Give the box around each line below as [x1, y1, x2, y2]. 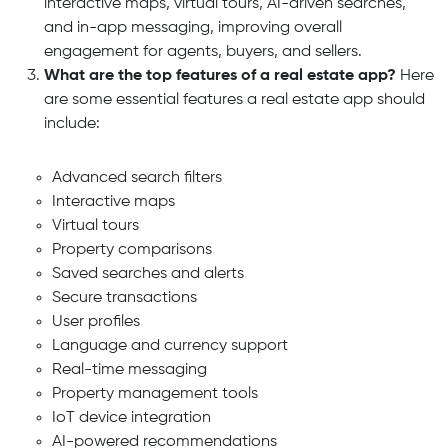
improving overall [214, 19, 342, 36]
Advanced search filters [51, 169, 222, 186]
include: [44, 115, 100, 132]
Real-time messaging [51, 361, 207, 378]
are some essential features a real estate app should [44, 91, 425, 108]
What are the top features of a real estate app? [44, 67, 396, 84]
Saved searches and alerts [51, 265, 244, 282]
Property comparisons [51, 241, 212, 258]
